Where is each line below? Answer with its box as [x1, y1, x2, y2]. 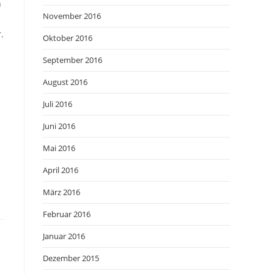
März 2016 [43, 187, 80, 198]
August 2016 [43, 76, 87, 87]
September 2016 [43, 54, 102, 65]
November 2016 [43, 10, 101, 21]
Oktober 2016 [43, 32, 92, 43]
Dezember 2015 [43, 253, 99, 264]
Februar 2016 [43, 209, 91, 220]
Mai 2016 [43, 143, 75, 154]
